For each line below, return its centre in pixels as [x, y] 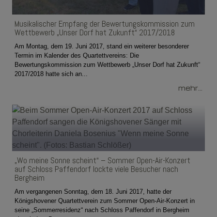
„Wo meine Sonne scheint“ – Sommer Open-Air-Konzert [102, 160]
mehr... [190, 87]
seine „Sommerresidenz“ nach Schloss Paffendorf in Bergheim [102, 210]
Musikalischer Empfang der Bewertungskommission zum [105, 23]
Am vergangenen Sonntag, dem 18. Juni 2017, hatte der [93, 191]
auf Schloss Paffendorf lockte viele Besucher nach [96, 169]
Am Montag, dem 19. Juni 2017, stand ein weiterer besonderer [102, 46]
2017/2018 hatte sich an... [51, 74]
